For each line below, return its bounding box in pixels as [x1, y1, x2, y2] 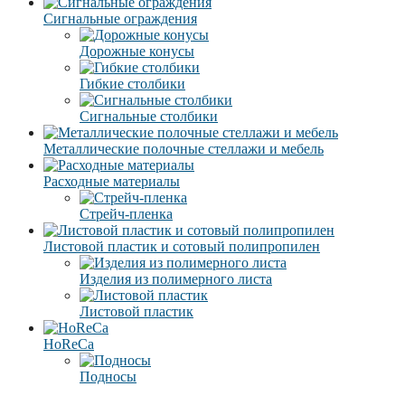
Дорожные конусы [80, 42, 194, 59]
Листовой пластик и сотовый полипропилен [43, 238, 320, 254]
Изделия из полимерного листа [80, 270, 272, 287]
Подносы [80, 368, 137, 384]
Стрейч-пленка [80, 205, 173, 221]
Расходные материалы [43, 173, 180, 189]
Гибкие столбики [80, 75, 185, 91]
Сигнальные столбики [80, 108, 218, 124]
